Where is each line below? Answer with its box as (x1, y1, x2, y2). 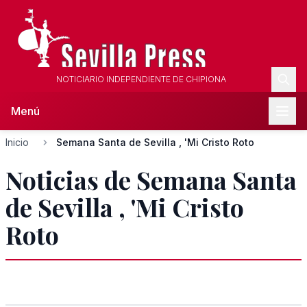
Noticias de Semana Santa (5, 163, 297, 196)
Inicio (5, 136, 29, 148)
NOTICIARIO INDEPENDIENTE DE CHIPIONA (56, 74, 226, 84)
